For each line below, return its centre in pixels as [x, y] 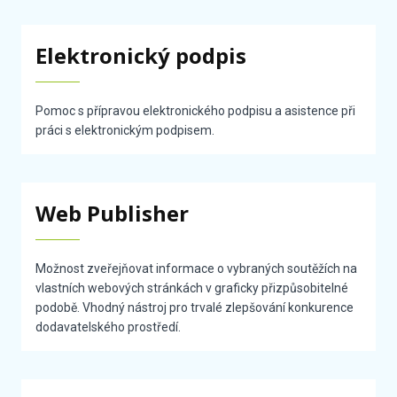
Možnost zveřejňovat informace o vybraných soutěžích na [197, 269]
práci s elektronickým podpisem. [125, 131]
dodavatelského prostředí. [109, 327]
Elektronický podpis [141, 56]
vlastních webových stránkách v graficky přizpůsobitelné [192, 288]
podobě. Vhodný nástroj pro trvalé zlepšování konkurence [195, 308]
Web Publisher [113, 214]
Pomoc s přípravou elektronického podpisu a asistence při [196, 111]
